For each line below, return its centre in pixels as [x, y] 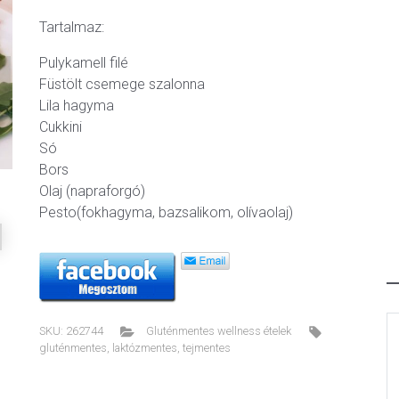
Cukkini [61, 127]
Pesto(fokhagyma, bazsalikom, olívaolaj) [166, 212]
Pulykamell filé [84, 63]
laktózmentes [145, 348]
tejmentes [207, 348]
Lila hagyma [77, 106]
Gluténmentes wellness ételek [218, 331]
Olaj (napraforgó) [92, 191]
